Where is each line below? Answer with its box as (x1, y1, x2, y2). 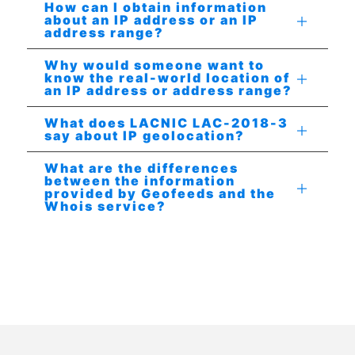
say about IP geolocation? (44, 128, 245, 143)
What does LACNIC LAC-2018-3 (44, 115, 288, 131)
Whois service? (44, 198, 166, 214)
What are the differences (44, 160, 239, 176)
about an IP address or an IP (44, 12, 258, 28)
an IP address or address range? (44, 82, 292, 98)
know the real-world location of (44, 70, 290, 86)
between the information (44, 173, 235, 189)
